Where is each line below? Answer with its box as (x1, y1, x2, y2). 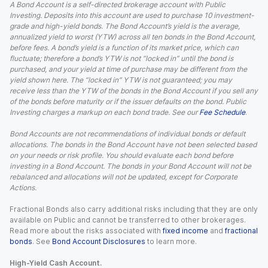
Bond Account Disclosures (52, 237, 145, 246)
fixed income (163, 226, 208, 235)
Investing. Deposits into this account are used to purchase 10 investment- (10, 11, 254, 20)
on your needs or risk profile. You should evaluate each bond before (10, 151, 233, 160)
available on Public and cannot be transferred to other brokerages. (10, 215, 246, 224)
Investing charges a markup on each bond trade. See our (10, 108, 197, 117)
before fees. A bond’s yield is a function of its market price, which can (10, 43, 239, 52)
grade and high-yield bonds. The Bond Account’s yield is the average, (10, 22, 240, 31)
